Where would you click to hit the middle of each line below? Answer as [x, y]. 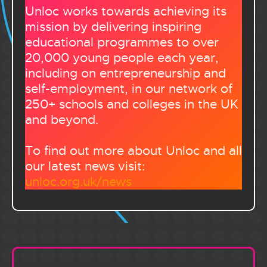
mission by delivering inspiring [113, 27]
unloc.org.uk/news [78, 181]
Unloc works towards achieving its [126, 11]
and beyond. [63, 119]
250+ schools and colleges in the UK [132, 104]
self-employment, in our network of [129, 89]
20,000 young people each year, [122, 58]
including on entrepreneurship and [125, 73]
